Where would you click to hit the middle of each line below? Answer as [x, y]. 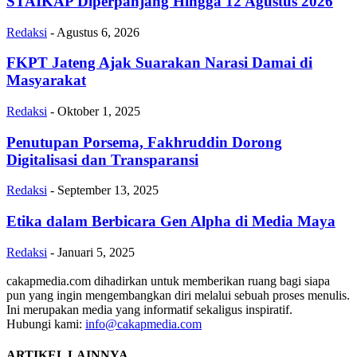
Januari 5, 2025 [96, 252]
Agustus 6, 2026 [98, 32]
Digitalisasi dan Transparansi [102, 159]
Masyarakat [46, 80]
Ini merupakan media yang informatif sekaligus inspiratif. [149, 309]
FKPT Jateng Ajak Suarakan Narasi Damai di [159, 63]
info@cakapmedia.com [143, 324]
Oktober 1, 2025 [99, 111]
